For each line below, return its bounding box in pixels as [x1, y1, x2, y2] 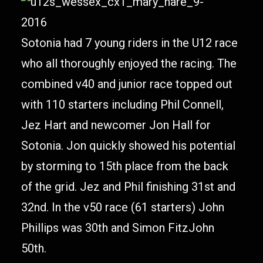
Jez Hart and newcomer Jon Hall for [21, 118, 211, 132]
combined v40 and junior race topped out [21, 77, 232, 91]
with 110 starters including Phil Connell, [21, 97, 224, 112]
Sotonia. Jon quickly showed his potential [21, 139, 235, 153]
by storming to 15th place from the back [21, 159, 228, 173]
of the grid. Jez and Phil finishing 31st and [21, 180, 235, 194]
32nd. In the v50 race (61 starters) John [21, 200, 224, 214]
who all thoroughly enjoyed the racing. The [21, 56, 237, 70]
